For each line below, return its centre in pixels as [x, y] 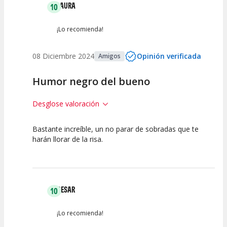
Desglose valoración [66, 104]
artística [136, 159]
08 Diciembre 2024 [63, 56]
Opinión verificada [169, 56]
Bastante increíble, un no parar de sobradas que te [116, 129]
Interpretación [136, 150]
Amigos [109, 56]
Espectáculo [53, 159]
